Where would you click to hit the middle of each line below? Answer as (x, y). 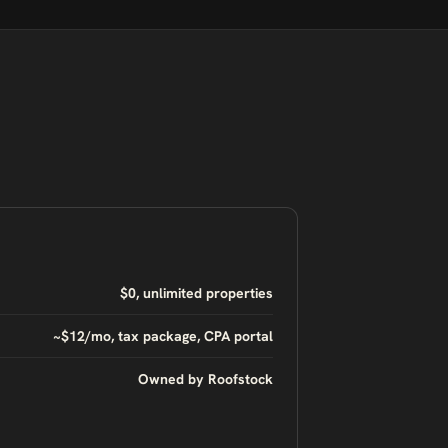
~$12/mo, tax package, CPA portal (163, 336)
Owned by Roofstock (205, 379)
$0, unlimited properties (196, 293)
